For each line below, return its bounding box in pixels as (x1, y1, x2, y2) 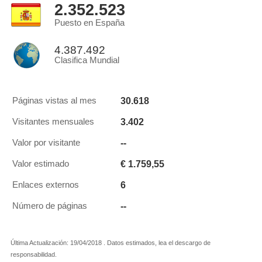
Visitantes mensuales (12, 117, 94, 126)
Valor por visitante (12, 138, 80, 147)
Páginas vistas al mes (12, 96, 96, 105)
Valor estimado (12, 159, 69, 168)
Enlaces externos (12, 180, 79, 189)
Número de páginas (12, 201, 87, 211)
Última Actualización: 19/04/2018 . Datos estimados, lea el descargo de (11, 239, 211, 246)
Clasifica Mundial (54, 56, 119, 65)
